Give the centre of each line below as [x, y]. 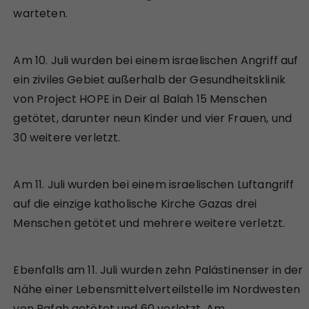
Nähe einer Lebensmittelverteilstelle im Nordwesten [157, 289]
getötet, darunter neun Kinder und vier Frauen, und [152, 118]
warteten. [40, 13]
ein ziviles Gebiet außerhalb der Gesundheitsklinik [149, 79]
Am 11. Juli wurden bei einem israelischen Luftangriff [154, 184]
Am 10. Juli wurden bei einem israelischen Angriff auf [156, 60]
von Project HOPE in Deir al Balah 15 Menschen [140, 99]
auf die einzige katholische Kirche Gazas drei [135, 203]
